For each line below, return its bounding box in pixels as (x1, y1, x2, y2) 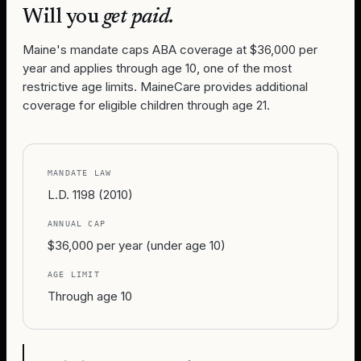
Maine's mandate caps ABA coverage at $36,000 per (23, 42, 317, 57)
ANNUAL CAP (48, 219, 106, 228)
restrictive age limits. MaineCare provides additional (23, 79, 308, 94)
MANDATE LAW (48, 168, 112, 177)
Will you (23, 7, 103, 28)
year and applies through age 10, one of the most (23, 60, 292, 76)
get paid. (102, 7, 174, 28)
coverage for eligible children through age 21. (23, 98, 270, 113)
